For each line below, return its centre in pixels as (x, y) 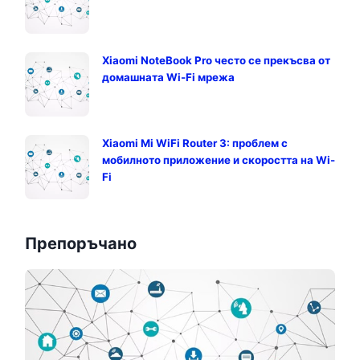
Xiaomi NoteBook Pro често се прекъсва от (216, 60)
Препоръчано (81, 243)
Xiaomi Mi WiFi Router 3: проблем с (195, 143)
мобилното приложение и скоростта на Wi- (219, 160)
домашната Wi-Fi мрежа (168, 77)
